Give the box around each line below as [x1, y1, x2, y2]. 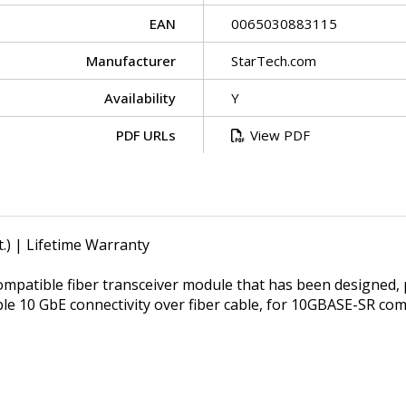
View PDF [250, 125, 310, 144]
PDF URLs [116, 125, 176, 144]
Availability [104, 88, 176, 107]
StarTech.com [231, 51, 316, 70]
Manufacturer [86, 51, 176, 70]
